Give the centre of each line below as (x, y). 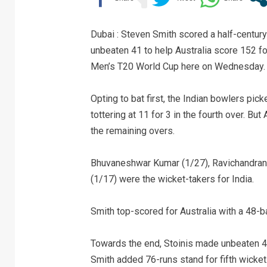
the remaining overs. (132, 131)
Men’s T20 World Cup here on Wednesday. (178, 66)
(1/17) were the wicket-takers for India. (172, 179)
